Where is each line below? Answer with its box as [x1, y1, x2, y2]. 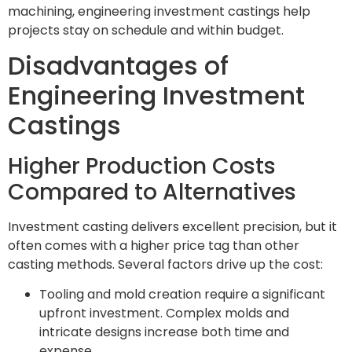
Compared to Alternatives [8, 176, 296, 207]
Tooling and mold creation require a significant [39, 285, 325, 304]
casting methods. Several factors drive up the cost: [8, 255, 323, 273]
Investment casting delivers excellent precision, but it [8, 217, 337, 236]
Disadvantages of [8, 47, 229, 83]
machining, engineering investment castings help [8, 2, 310, 20]
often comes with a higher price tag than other [8, 236, 299, 255]
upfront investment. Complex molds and [39, 304, 289, 323]
